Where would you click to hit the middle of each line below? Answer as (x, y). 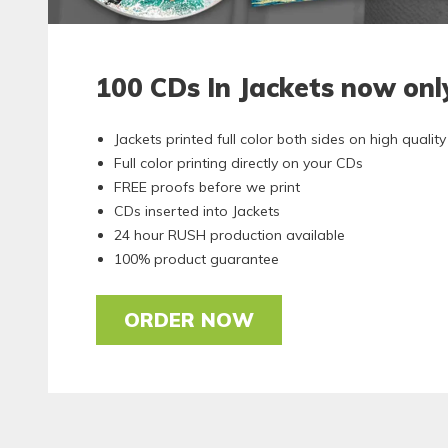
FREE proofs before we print (207, 187)
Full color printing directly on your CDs (239, 163)
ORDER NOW (189, 319)
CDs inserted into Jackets (197, 211)
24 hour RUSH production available (230, 235)
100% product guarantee (197, 259)
